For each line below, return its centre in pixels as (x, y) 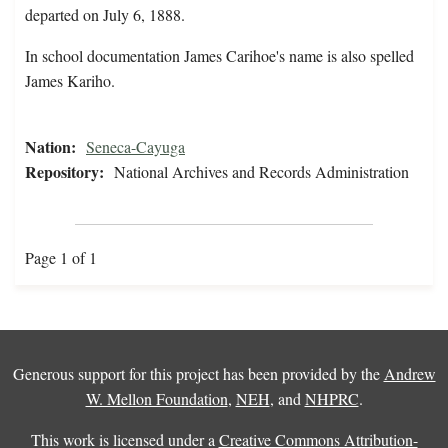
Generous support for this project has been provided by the (198, 374)
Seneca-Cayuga (135, 147)
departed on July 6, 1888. (105, 15)
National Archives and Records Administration (261, 172)
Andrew (409, 374)
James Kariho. (70, 81)
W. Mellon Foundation (156, 399)
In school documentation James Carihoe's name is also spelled (219, 56)
